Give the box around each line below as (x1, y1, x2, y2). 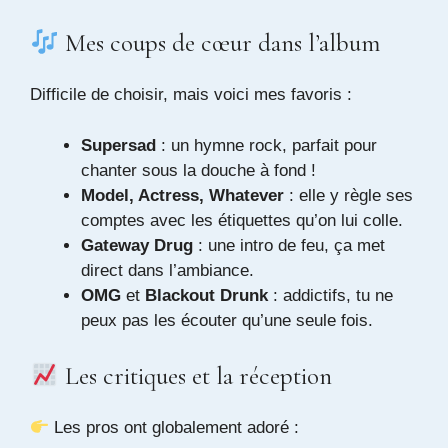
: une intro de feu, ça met (193, 235, 385, 255)
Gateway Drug (81, 235, 193, 255)
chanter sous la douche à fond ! (81, 160, 316, 180)
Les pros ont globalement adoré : (49, 418, 300, 438)
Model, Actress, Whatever (81, 185, 284, 205)
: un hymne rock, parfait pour (156, 135, 377, 155)
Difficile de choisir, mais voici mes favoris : (30, 85, 352, 105)
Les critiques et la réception (58, 361, 332, 392)
